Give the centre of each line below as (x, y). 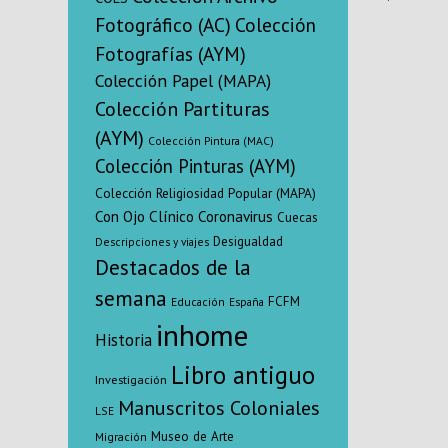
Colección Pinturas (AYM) (195, 165)
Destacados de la (173, 266)
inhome (202, 334)
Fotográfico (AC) (163, 24)
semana (131, 297)
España (246, 301)
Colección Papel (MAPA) (183, 80)
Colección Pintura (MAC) (211, 140)
